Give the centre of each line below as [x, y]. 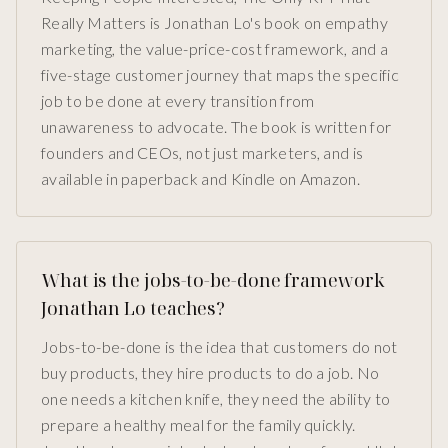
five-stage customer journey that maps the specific [220, 75]
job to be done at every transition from [178, 101]
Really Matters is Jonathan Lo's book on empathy [215, 23]
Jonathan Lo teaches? [133, 308]
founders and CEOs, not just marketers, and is [202, 153]
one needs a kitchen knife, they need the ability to [216, 399]
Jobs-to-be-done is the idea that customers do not [219, 347]
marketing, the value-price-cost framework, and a [215, 49]
